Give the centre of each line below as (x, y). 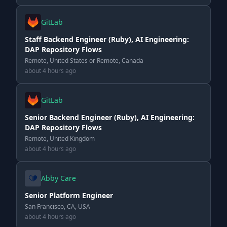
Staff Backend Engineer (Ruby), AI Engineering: (107, 39)
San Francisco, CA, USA (58, 206)
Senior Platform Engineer (69, 195)
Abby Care (59, 178)
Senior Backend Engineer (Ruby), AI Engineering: (110, 117)
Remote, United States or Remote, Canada (84, 61)
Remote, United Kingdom (60, 139)
